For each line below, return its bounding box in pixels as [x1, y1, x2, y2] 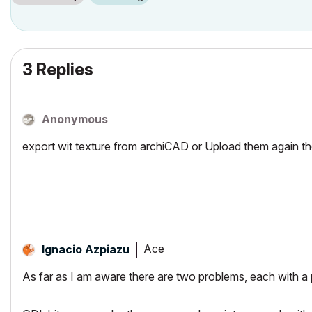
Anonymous [42, 111, 108, 126]
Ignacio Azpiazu [42, 242, 130, 256]
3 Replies [22, 58, 93, 79]
